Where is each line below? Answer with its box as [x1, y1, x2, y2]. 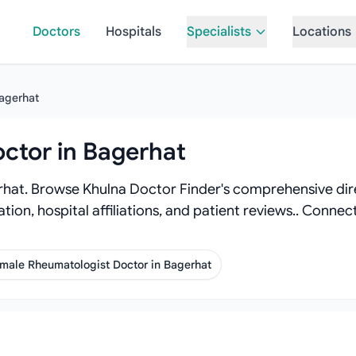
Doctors [32, 24, 80, 40]
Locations [292, 24, 351, 40]
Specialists [186, 24, 251, 40]
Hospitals [105, 24, 161, 40]
